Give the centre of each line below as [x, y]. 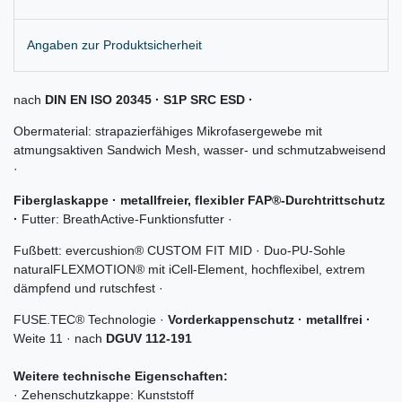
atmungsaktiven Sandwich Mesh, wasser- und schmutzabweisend [200, 149]
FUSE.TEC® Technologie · [91, 319]
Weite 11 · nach [60, 338]
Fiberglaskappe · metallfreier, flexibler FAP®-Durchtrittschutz [199, 200]
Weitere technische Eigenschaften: [121, 376]
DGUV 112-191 [149, 338]
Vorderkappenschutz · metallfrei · [269, 319]
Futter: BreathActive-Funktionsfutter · [125, 218]
